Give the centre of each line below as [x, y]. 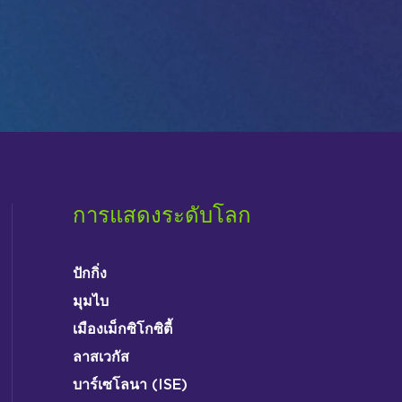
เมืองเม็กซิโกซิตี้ [122, 329]
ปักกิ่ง [89, 273]
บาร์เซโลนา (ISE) [130, 385]
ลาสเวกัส [100, 357]
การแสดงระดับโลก [162, 216]
